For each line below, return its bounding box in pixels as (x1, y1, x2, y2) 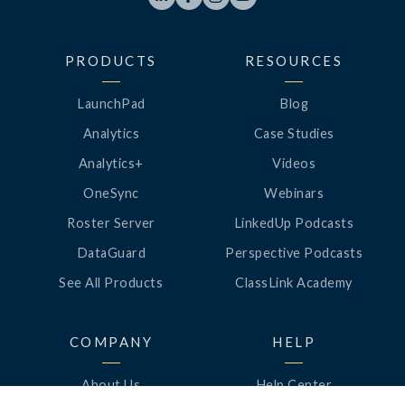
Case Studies (253, 125, 334, 141)
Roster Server (67, 214, 155, 231)
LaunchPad (77, 95, 146, 111)
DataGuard (76, 244, 146, 260)
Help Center (255, 376, 333, 392)
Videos (272, 155, 316, 171)
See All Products (59, 274, 164, 290)
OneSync (83, 184, 139, 201)
